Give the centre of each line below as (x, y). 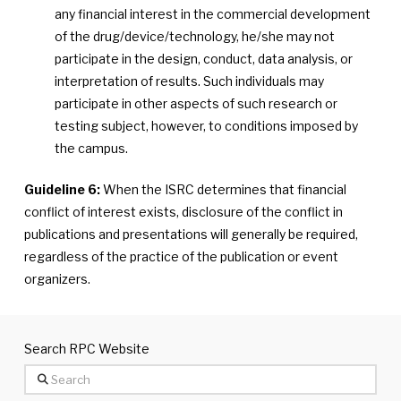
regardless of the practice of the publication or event (181, 256)
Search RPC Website (86, 349)
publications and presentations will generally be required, (191, 234)
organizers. (57, 279)
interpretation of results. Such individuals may (190, 81)
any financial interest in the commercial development (213, 14)
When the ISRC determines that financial (223, 189)
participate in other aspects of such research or (196, 103)
